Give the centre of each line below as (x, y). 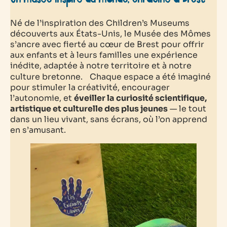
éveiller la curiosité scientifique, (140, 98)
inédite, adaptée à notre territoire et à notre (101, 65)
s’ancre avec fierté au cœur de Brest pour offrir (107, 44)
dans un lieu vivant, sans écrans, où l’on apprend (109, 119)
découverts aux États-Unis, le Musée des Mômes (110, 33)
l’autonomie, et (42, 98)
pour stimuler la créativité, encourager (90, 87)
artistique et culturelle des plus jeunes (89, 108)
